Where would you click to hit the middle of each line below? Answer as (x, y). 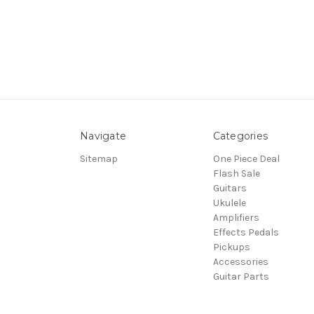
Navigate (103, 136)
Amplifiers (236, 218)
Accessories (240, 262)
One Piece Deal (246, 159)
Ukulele (229, 203)
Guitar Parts (241, 277)
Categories (240, 136)
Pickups (231, 247)
